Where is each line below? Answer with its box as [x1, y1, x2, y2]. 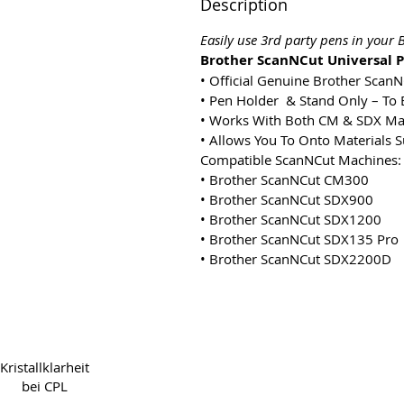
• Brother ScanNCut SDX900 [200, 189, 373, 208]
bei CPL [22, 376, 68, 395]
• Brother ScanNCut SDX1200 [200, 209, 381, 228]
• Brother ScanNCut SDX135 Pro [200, 229, 399, 248]
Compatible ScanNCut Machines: [200, 150, 401, 169]
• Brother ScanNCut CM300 [200, 170, 369, 188]
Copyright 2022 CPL [238, 344, 384, 363]
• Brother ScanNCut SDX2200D [200, 249, 391, 268]
